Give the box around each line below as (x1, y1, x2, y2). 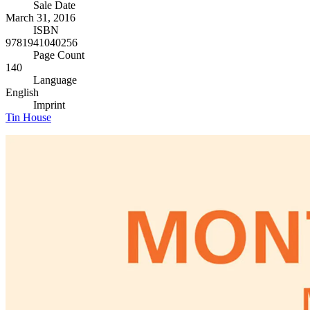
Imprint (33, 99, 65, 111)
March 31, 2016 (6, 12, 75, 24)
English (6, 86, 39, 99)
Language (33, 74, 77, 86)
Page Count (33, 49, 84, 62)
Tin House (6, 111, 51, 124)
